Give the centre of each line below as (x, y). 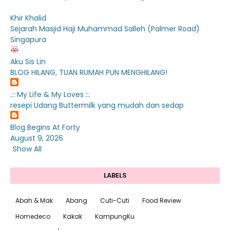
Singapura (28, 40)
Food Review (162, 201)
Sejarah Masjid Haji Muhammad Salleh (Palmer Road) (105, 29)
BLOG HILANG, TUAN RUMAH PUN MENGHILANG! (89, 73)
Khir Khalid (28, 18)
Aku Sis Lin (28, 62)
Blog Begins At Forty (45, 128)
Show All (27, 149)
